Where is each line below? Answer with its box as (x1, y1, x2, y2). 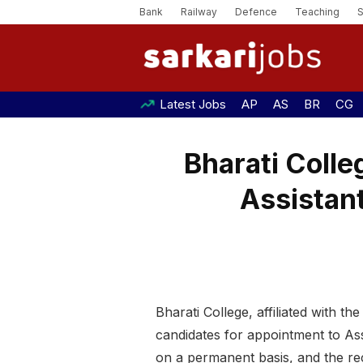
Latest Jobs (160, 96, 226, 113)
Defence (235, 6, 277, 18)
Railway (181, 6, 217, 18)
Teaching (295, 6, 340, 18)
